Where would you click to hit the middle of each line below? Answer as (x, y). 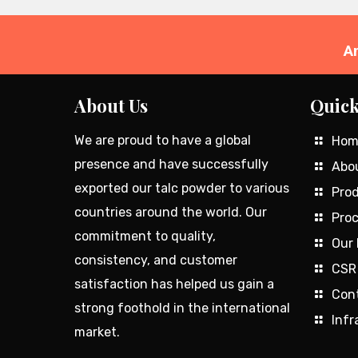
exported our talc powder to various (181, 188)
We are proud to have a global (162, 140)
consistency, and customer (155, 260)
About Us (111, 105)
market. (97, 332)
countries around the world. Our (170, 212)
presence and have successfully (171, 164)
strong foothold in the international (182, 308)
